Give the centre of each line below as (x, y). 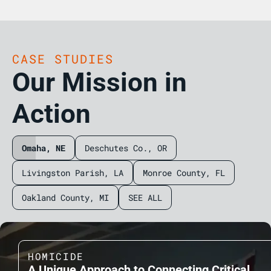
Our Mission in (100, 82)
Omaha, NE (44, 148)
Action (51, 114)
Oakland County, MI (65, 198)
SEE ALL (145, 198)
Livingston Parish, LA (73, 173)
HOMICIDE (56, 256)
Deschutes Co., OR (126, 148)
